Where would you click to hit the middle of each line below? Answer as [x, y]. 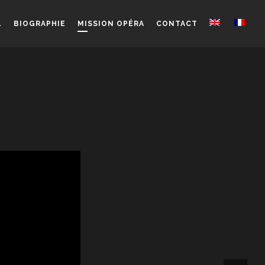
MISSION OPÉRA [111, 24]
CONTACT [177, 24]
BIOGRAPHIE [40, 24]
